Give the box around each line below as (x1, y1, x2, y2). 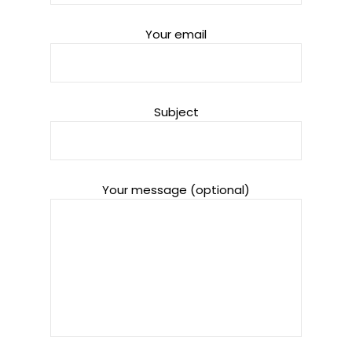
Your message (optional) (102, 181, 250, 198)
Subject (153, 103, 199, 120)
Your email (145, 25, 207, 42)
